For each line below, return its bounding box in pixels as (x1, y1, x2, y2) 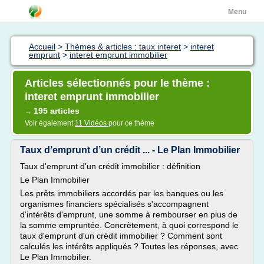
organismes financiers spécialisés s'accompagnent (20, 199, 209, 209)
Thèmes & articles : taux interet (65, 42, 181, 51)
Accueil (29, 42, 55, 51)
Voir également (25, 119, 75, 127)
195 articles (34, 106, 80, 115)
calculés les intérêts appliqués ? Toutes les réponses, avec (20, 242, 238, 251)
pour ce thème (108, 119, 154, 127)
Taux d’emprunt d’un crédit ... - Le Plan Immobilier (20, 145, 240, 155)
